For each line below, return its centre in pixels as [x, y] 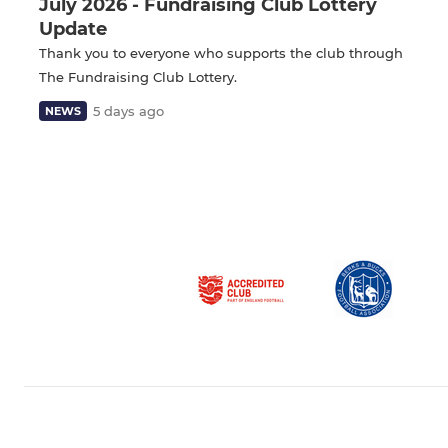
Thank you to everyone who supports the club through [221, 52]
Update [73, 28]
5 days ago [128, 110]
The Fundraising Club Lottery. [138, 76]
